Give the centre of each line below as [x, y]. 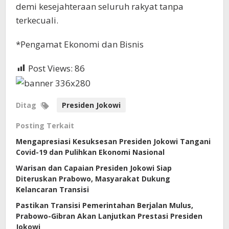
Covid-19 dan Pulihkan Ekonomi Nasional [90, 152]
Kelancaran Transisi [52, 189]
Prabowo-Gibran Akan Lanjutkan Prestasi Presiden [109, 216]
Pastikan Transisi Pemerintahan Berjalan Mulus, [105, 205]
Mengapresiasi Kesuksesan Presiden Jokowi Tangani [113, 141]
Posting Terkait [45, 125]
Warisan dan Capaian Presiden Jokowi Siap [94, 168]
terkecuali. [37, 20]
